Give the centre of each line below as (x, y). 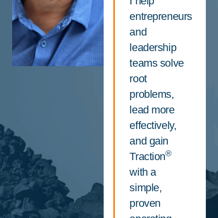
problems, (152, 94)
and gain (149, 141)
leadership (153, 48)
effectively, (153, 126)
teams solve (157, 63)
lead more (152, 110)
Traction (147, 157)
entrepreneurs (161, 17)
